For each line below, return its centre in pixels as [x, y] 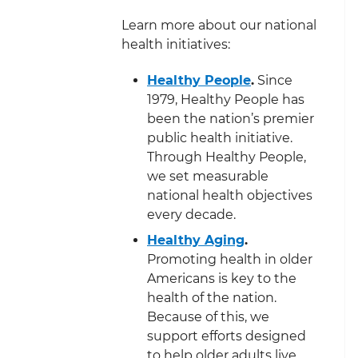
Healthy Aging [196, 240]
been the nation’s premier [231, 118]
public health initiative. [220, 137]
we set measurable [208, 176]
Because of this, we [208, 316]
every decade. [191, 214]
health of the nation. [212, 297]
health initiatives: [176, 44]
